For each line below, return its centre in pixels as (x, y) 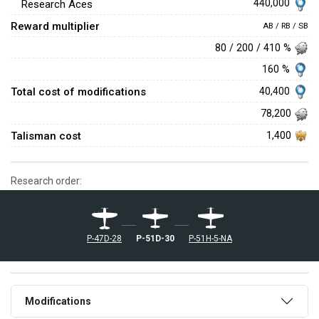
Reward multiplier (55, 26)
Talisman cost (46, 136)
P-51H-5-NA (210, 239)
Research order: (46, 181)
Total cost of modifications (78, 92)
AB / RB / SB (286, 26)
